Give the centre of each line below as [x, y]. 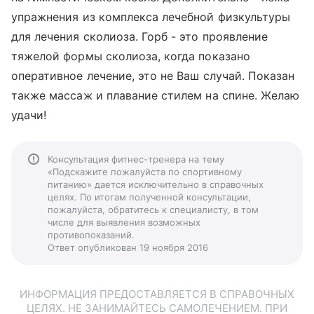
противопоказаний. [91, 235]
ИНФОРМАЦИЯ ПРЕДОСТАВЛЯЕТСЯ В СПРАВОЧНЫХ [157, 294]
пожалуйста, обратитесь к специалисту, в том [153, 210]
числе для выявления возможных [124, 222]
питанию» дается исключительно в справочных [156, 184]
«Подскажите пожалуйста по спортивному [145, 172]
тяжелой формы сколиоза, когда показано [131, 56]
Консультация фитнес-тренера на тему [136, 159]
